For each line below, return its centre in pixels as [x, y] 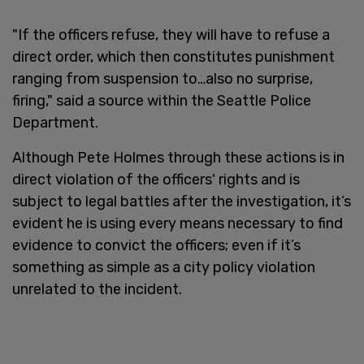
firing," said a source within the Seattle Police [162, 100]
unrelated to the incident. [97, 289]
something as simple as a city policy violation [164, 267]
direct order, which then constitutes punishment [173, 56]
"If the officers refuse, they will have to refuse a [171, 35]
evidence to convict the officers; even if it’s [156, 245]
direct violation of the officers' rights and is [156, 179]
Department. [55, 122]
